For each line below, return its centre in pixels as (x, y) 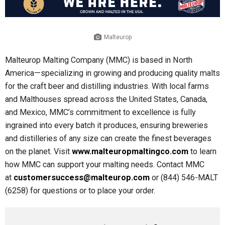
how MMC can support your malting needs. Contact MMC (105, 164)
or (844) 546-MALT (184, 177)
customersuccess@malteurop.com (82, 177)
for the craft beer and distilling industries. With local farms (107, 86)
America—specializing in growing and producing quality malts (113, 73)
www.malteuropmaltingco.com (130, 151)
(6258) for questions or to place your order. (80, 190)
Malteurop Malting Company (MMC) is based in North (99, 60)
